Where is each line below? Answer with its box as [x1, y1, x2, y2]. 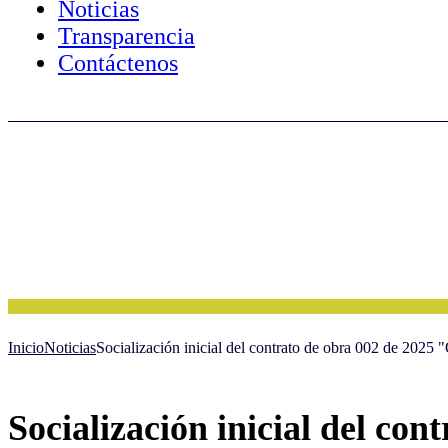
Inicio [8, 339, 44, 356]
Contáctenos [58, 50, 178, 76]
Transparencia [58, 23, 195, 49]
